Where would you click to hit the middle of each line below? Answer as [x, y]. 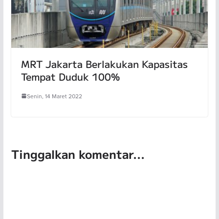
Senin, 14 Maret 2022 [54, 96]
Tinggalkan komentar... [78, 153]
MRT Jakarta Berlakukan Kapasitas [104, 64]
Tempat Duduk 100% [70, 76]
